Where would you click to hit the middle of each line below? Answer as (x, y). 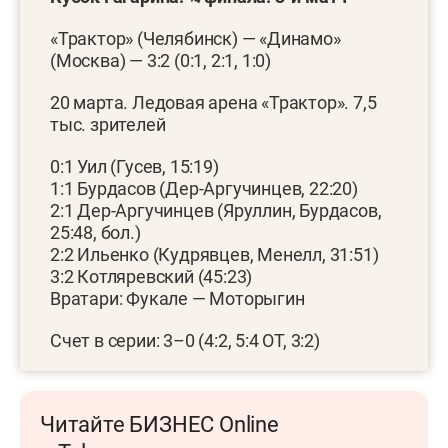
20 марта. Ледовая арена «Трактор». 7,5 (213, 103)
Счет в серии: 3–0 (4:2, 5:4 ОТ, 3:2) (185, 341)
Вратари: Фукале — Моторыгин (177, 299)
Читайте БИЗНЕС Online (159, 425)
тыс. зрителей (108, 125)
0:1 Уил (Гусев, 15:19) (134, 167)
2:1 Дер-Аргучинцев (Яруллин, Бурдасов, (216, 211)
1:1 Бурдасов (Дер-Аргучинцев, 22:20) (204, 189)
